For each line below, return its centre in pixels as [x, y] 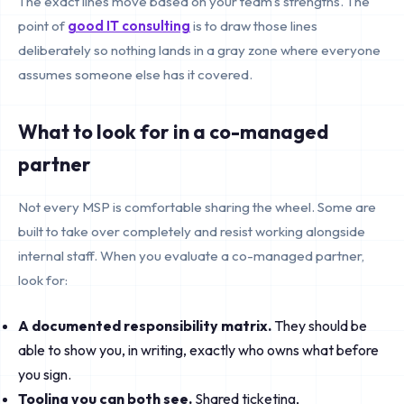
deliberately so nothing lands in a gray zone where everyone [199, 50]
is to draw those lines [254, 26]
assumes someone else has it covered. [135, 74]
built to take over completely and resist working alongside [192, 231]
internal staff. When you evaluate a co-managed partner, [191, 256]
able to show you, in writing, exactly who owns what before [198, 350]
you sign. [45, 374]
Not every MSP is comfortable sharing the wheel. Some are [197, 207]
